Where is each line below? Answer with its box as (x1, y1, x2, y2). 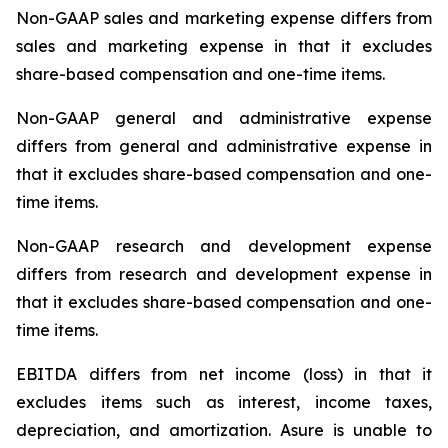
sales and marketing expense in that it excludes (16, 36, 432, 56)
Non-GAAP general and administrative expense (16, 108, 432, 128)
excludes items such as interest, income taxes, (16, 392, 432, 412)
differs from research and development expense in (16, 264, 432, 284)
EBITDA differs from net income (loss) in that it (16, 364, 432, 384)
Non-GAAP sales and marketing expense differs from (16, 8, 432, 28)
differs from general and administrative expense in (16, 136, 432, 156)
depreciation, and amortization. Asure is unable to (16, 420, 432, 440)
